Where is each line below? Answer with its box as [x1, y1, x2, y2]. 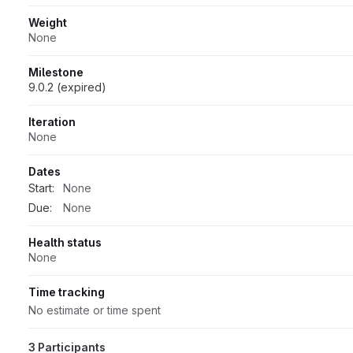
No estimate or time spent [28, 303, 161, 317]
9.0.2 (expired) [28, 80, 106, 94]
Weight [28, 15, 67, 29]
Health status [28, 235, 102, 249]
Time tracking [28, 284, 105, 299]
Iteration [28, 114, 76, 128]
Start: [28, 180, 54, 195]
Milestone [28, 65, 84, 79]
